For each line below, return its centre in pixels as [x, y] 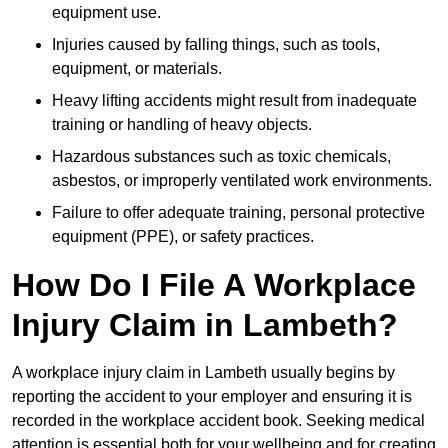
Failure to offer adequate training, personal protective [238, 213]
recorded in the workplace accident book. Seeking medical [218, 421]
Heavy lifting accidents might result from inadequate [234, 101]
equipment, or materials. [137, 69]
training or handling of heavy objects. [182, 125]
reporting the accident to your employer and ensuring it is [212, 397]
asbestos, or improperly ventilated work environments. [242, 181]
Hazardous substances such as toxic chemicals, [221, 157]
